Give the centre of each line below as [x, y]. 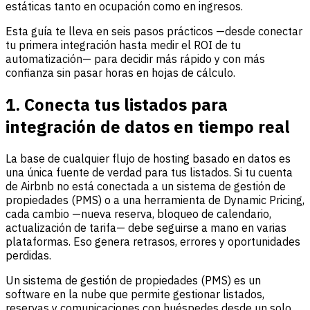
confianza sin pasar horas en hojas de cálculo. [120, 72]
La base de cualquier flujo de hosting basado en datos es [148, 158]
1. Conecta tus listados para [117, 104]
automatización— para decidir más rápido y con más [135, 58]
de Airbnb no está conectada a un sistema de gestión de [146, 186]
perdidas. [28, 255]
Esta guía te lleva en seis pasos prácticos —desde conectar [154, 31]
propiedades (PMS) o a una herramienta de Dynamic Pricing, [155, 200]
